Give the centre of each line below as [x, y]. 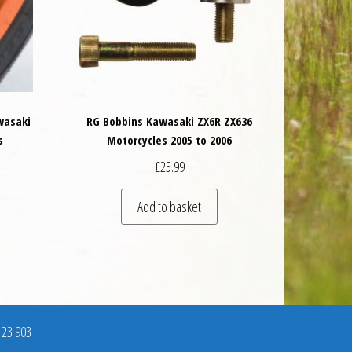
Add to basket [170, 206]
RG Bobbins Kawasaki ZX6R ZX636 [170, 121]
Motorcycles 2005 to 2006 [170, 140]
